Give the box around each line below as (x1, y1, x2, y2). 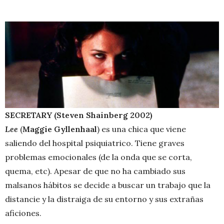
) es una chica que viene (97, 124, 186, 134)
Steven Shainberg (56, 110, 128, 120)
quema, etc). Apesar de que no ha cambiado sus (5, 166, 185, 176)
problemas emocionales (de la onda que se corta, (5, 152, 192, 162)
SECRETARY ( (5, 110, 56, 120)
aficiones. (5, 208, 41, 218)
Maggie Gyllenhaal (22, 124, 97, 134)
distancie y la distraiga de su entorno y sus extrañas (5, 194, 203, 204)
